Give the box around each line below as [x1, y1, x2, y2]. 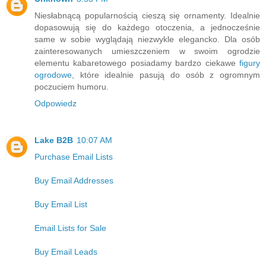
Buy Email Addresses [34, 175, 113, 185]
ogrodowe [34, 69, 72, 80]
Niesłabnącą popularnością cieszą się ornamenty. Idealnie [34, 10, 260, 20]
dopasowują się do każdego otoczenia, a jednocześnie [34, 22, 260, 32]
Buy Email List [34, 199, 87, 209]
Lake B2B [34, 135, 73, 145]
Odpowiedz [34, 98, 77, 108]
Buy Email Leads [34, 246, 97, 256]
